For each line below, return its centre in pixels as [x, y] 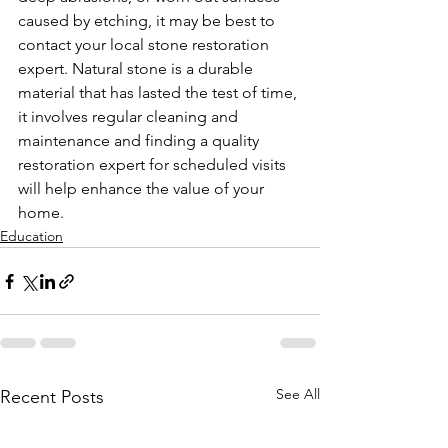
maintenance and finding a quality [140, 141]
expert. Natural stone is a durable [137, 69]
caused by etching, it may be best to [148, 21]
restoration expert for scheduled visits [154, 165]
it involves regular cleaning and [130, 117]
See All [298, 394]
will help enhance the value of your [143, 189]
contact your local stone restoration [145, 45]
